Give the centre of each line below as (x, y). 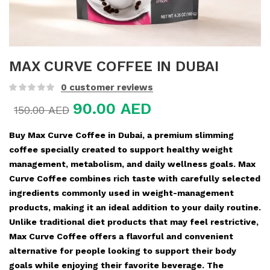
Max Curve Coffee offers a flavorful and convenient (121, 236)
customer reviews (110, 87)
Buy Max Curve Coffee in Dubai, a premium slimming (121, 135)
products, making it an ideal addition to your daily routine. (135, 207)
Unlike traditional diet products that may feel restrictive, (134, 222)
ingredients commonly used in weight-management (121, 193)
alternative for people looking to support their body (123, 251)
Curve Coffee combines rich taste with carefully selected (135, 178)
